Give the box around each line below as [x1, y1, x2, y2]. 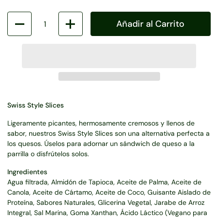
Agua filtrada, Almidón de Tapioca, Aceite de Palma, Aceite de [7, 178, 201, 186]
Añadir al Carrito [116, 18, 185, 30]
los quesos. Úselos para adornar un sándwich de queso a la [7, 139, 195, 148]
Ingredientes [7, 167, 47, 176]
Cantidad [7, 12, 36, 21]
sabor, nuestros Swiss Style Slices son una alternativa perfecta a [7, 129, 210, 138]
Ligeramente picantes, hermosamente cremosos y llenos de [7, 119, 195, 127]
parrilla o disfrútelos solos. [7, 149, 89, 158]
